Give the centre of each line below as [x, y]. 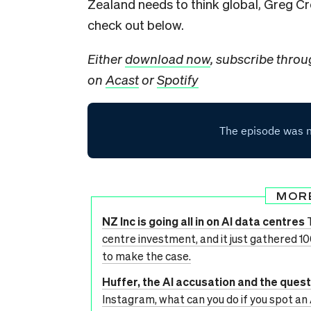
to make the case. [146, 256]
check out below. [136, 24]
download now [168, 58]
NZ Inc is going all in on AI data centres [203, 221]
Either [106, 58]
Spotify [178, 79]
